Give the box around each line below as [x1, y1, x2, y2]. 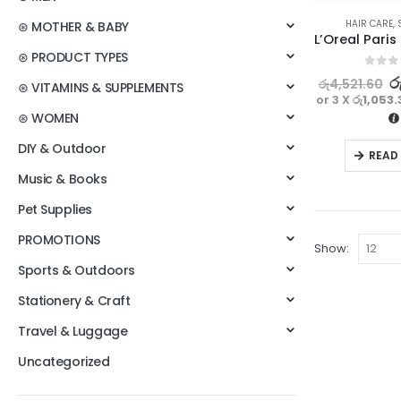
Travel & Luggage [18, 322, 128, 340]
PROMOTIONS [18, 231, 100, 249]
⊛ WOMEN [18, 109, 80, 127]
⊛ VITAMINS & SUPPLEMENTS [18, 79, 183, 97]
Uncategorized [18, 353, 110, 371]
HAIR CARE [346, 16, 394, 30]
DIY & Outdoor [18, 140, 107, 158]
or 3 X [316, 90, 354, 108]
